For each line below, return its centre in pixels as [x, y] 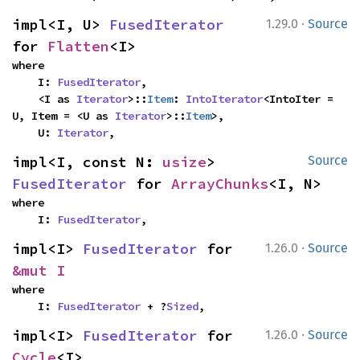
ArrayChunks [220, 184]
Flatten [78, 46]
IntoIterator [224, 99]
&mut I [39, 270]
